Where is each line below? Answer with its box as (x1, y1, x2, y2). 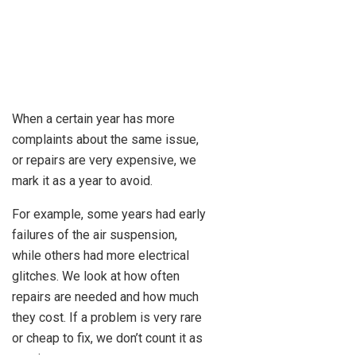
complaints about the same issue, (12, 132, 199, 148)
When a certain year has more (12, 111, 175, 127)
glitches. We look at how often (12, 269, 180, 284)
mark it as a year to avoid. (12, 173, 153, 189)
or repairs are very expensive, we (12, 153, 196, 168)
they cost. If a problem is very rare (12, 310, 202, 326)
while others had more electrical (12, 248, 189, 264)
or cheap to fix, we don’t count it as (12, 331, 203, 346)
